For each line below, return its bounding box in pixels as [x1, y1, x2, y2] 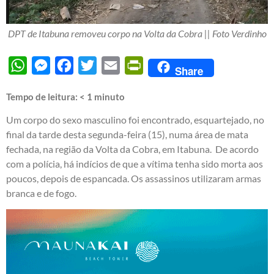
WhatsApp [27, 59, 73, 71]
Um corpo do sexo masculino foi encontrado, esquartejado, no [6, 113, 264, 125]
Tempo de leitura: [6, 91, 80, 102]
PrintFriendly [143, 59, 199, 71]
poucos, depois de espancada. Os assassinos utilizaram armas [6, 172, 261, 184]
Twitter [97, 59, 127, 71]
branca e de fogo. [6, 187, 76, 199]
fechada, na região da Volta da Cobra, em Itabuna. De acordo [6, 143, 259, 155]
